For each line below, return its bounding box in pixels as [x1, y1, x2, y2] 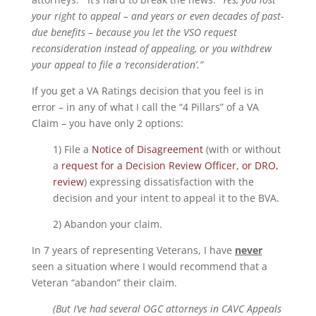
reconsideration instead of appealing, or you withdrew [31, 42, 272, 55]
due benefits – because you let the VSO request [31, 25, 237, 39]
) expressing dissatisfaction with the [83, 175, 254, 188]
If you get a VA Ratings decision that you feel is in [31, 84, 264, 97]
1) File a [52, 142, 92, 156]
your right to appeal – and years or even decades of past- [31, 9, 284, 23]
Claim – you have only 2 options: [31, 116, 183, 130]
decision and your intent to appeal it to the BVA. [52, 191, 279, 205]
